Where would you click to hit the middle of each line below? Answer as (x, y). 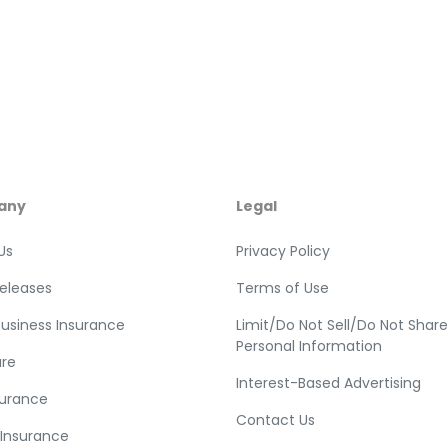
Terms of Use (282, 288)
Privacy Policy (283, 251)
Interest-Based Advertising (328, 383)
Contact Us (275, 420)
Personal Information (309, 346)
